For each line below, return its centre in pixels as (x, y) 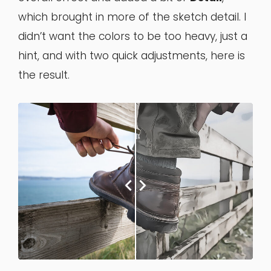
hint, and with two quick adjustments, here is (132, 56)
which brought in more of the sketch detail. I (132, 17)
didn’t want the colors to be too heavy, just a (133, 37)
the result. (44, 75)
